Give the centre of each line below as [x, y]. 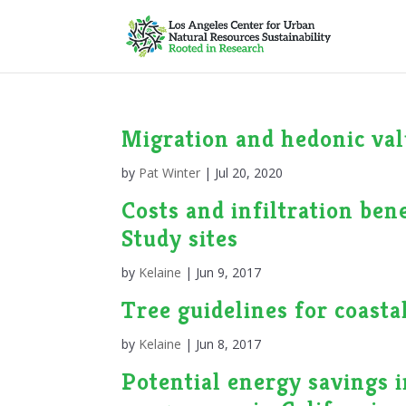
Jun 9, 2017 [229, 272]
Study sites [180, 238]
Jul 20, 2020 [249, 173]
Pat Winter [170, 173]
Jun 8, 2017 [229, 344]
